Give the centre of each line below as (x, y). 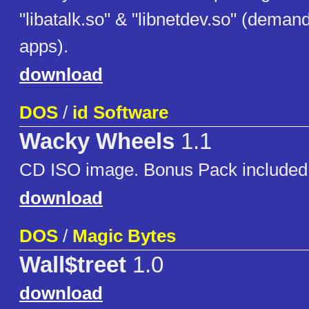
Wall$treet (73, 265)
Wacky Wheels (97, 142)
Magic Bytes (124, 236)
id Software (120, 113)
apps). (44, 47)
